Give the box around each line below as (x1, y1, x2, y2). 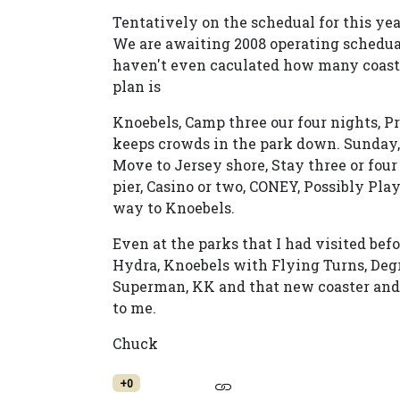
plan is (112, 77, 161, 96)
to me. (112, 298, 156, 317)
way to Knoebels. (112, 198, 235, 217)
